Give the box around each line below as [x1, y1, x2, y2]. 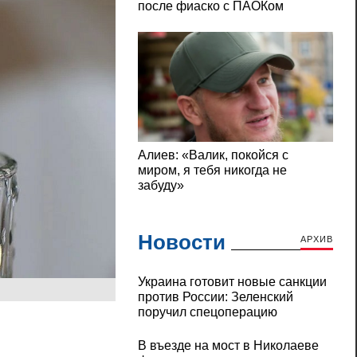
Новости [137, 230, 226, 255]
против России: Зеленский [137, 290, 293, 304]
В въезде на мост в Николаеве [137, 339, 319, 353]
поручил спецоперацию [137, 305, 277, 320]
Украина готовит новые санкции [137, 275, 327, 289]
